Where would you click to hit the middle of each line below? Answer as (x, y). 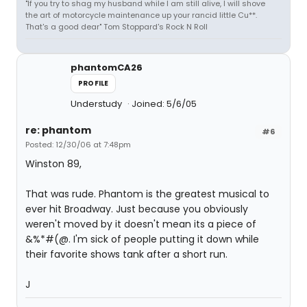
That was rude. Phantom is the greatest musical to (147, 194)
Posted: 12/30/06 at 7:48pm (78, 145)
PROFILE (94, 83)
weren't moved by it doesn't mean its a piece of (141, 224)
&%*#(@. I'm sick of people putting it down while (142, 239)
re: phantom (58, 130)
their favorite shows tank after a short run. (126, 254)
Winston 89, (53, 164)
